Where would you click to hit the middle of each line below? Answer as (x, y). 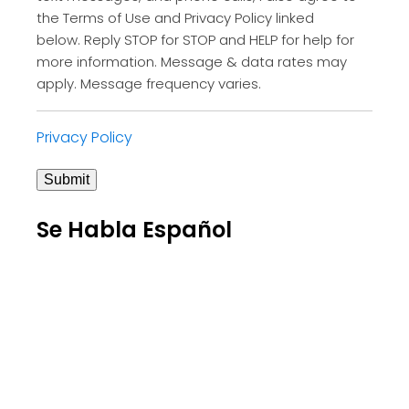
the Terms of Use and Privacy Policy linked (175, 17)
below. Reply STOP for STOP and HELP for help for (195, 39)
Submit (67, 179)
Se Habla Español (134, 229)
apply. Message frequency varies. (149, 83)
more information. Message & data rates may (192, 61)
